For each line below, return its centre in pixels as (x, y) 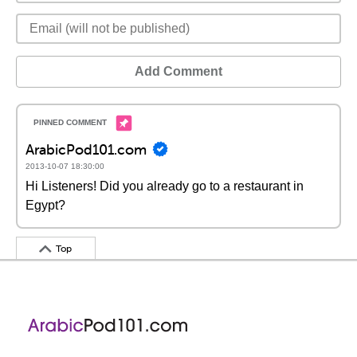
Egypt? (45, 205)
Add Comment (178, 71)
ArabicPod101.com (86, 149)
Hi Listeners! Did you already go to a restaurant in (165, 186)
